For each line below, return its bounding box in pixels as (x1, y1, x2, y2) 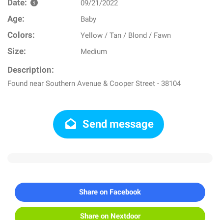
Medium (81, 47, 108, 56)
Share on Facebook (79, 188, 141, 196)
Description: (7, 65, 54, 75)
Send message (80, 118, 154, 130)
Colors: (7, 30, 35, 40)
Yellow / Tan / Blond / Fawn (81, 31, 171, 40)
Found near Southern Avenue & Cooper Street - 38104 (7, 79, 181, 88)
